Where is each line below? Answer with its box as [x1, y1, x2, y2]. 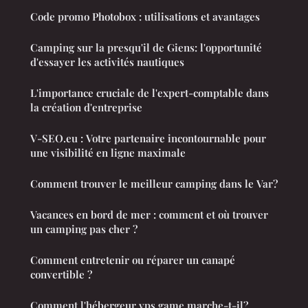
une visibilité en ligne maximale [30, 145, 186, 159]
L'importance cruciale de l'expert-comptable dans [30, 85, 269, 100]
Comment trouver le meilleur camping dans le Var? [30, 176, 278, 190]
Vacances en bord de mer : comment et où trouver [30, 207, 268, 221]
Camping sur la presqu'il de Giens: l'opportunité [30, 40, 262, 54]
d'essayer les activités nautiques [30, 54, 184, 69]
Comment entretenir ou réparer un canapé [30, 252, 235, 267]
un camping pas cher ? [30, 221, 137, 236]
